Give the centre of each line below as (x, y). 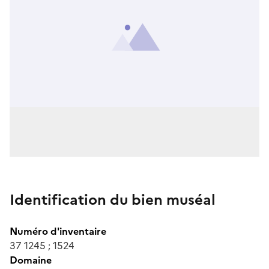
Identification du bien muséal (113, 200)
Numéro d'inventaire (58, 231)
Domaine (31, 260)
